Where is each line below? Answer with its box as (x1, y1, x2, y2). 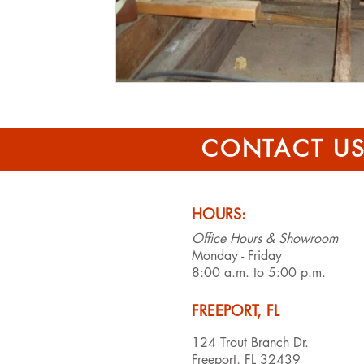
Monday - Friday (192, 246, 282, 264)
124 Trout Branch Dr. (192, 333, 309, 351)
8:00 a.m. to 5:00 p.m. (192, 263, 326, 281)
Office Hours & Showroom (192, 229, 338, 247)
